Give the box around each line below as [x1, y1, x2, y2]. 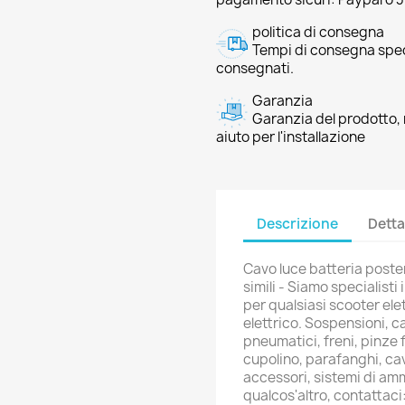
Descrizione [257, 213, 338, 233]
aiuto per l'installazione [216, 127, 365, 146]
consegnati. [216, 59, 294, 78]
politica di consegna [252, 23, 384, 42]
